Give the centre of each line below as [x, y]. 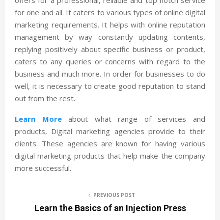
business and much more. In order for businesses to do [110, 73]
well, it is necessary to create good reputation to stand [110, 86]
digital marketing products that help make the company [110, 155]
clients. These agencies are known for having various [110, 143]
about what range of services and [134, 119]
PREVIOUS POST [114, 195]
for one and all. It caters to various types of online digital [110, 12]
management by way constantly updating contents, [110, 37]
